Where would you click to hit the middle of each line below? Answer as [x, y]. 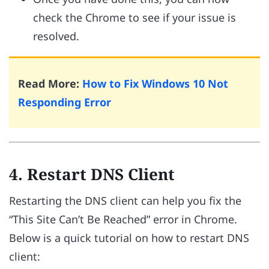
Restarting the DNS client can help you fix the [125, 200]
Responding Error [65, 102]
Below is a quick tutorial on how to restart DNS [129, 237]
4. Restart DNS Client [92, 174]
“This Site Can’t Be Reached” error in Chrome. [123, 219]
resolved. [56, 36]
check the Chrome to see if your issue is [134, 17]
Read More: [50, 83]
